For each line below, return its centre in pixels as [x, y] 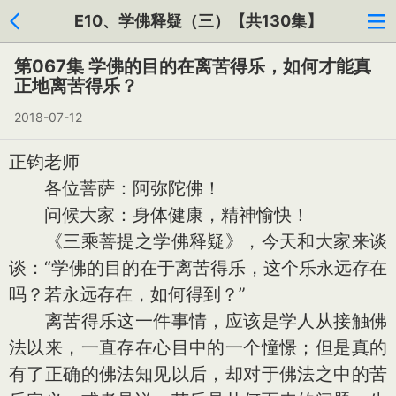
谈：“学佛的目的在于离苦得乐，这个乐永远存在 [198, 268]
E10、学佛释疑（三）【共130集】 [198, 21]
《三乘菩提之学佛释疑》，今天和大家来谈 [198, 241]
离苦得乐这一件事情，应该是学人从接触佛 [198, 321]
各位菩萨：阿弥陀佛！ [115, 188]
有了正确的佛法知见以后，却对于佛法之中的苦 [198, 374]
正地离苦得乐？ [76, 86]
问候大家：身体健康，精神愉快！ [159, 215]
